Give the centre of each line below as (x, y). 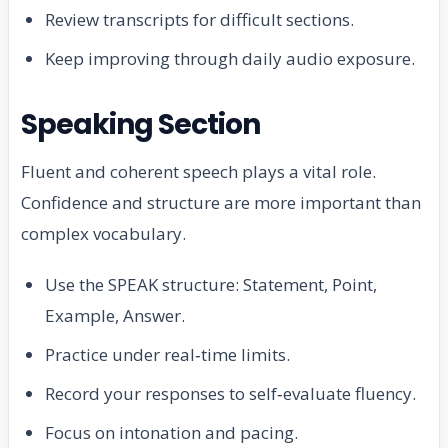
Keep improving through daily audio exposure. (230, 59)
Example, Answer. (115, 316)
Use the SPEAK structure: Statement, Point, (211, 285)
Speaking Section (141, 125)
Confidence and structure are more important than (221, 203)
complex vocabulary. (103, 234)
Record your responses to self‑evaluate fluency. (230, 394)
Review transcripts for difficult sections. (199, 20)
